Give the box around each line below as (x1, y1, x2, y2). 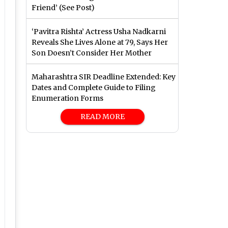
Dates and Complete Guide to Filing (32, 83, 156, 93)
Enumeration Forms (32, 94, 103, 103)
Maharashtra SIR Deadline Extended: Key (32, 72, 176, 82)
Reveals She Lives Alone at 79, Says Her (32, 38, 168, 47)
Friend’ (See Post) (32, 3, 95, 13)
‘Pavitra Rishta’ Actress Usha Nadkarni (32, 27, 166, 37)
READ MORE (80, 112, 125, 122)
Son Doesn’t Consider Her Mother (32, 48, 152, 58)
